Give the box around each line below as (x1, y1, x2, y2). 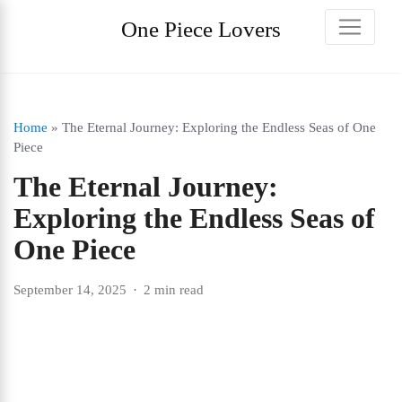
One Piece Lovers (121, 17, 281, 41)
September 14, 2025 (13, 283, 127, 297)
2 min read (144, 283, 204, 297)
